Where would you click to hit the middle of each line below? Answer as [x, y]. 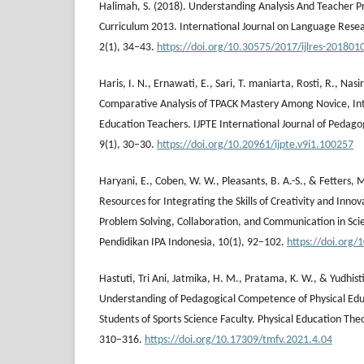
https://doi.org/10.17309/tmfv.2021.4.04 [238, 340]
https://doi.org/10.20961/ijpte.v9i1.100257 [255, 145]
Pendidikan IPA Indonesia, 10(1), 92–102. [193, 242]
